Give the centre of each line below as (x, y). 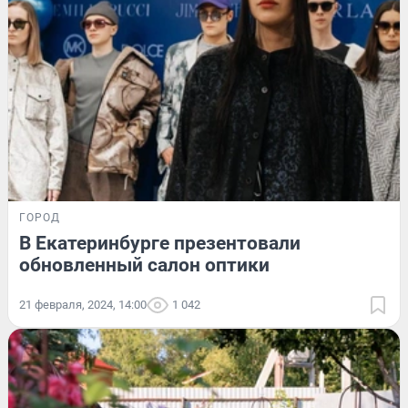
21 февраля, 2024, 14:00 (83, 305)
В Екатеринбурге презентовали (160, 244)
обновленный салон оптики (144, 265)
